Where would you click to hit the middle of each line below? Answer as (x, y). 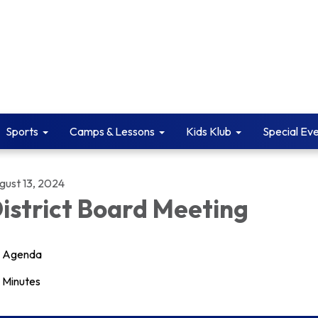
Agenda (22, 254)
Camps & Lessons (112, 131)
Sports (22, 131)
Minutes (21, 281)
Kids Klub (209, 131)
